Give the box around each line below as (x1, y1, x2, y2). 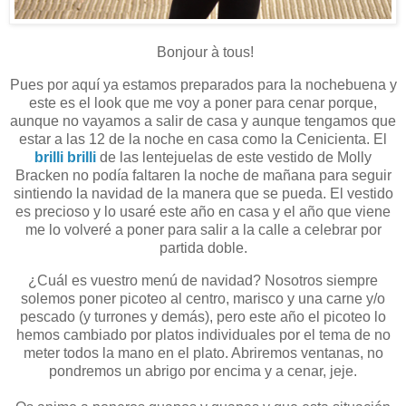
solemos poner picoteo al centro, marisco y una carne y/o (21, 290, 385, 306)
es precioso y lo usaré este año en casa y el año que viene (15, 204, 391, 220)
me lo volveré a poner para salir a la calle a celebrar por (24, 222, 382, 238)
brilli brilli (34, 150, 96, 166)
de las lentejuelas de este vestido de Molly (96, 150, 372, 166)
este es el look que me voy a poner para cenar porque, (29, 95, 377, 111)
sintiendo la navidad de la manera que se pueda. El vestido (13, 186, 393, 202)
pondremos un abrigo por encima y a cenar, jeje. (49, 362, 357, 379)
